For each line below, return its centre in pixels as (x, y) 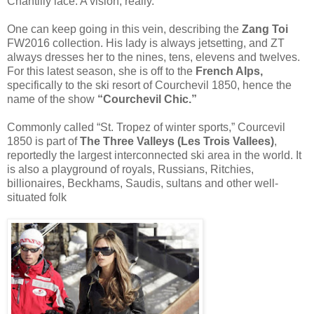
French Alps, (229, 71)
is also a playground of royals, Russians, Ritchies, (130, 169)
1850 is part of (43, 141)
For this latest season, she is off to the (101, 71)
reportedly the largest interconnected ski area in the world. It (154, 155)
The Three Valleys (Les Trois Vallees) (177, 141)
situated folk (37, 197)
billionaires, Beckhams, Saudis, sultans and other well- (143, 183)
